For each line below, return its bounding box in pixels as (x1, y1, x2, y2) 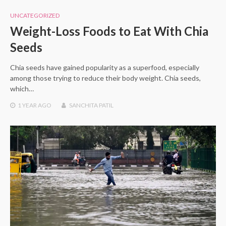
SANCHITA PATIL (69, 101, 114, 109)
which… (10, 84, 34, 93)
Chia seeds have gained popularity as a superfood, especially (10, 63, 199, 72)
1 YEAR (18, 101, 37, 109)
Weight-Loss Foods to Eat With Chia (10, 24, 208, 39)
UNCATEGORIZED (10, 12, 60, 20)
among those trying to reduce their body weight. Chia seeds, (10, 74, 201, 83)
